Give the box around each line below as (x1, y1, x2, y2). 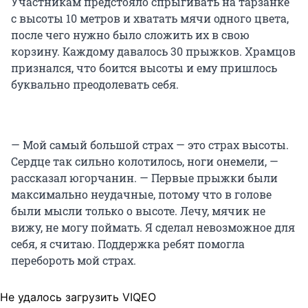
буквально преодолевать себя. (11, 77, 179, 92)
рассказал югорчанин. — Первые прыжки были (11, 170, 278, 186)
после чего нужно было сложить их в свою (11, 27, 250, 43)
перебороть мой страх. (11, 253, 136, 268)
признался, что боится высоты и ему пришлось (11, 60, 277, 76)
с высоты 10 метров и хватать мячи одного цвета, (11, 11, 289, 26)
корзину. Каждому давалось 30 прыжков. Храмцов (11, 44, 296, 59)
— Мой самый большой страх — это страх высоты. (11, 137, 289, 153)
